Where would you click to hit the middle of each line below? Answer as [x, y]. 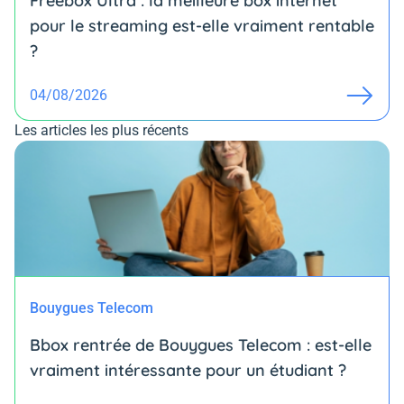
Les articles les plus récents [101, 130]
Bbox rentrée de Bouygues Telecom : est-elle [201, 344]
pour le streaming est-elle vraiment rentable [202, 25]
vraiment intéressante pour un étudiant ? [188, 370]
